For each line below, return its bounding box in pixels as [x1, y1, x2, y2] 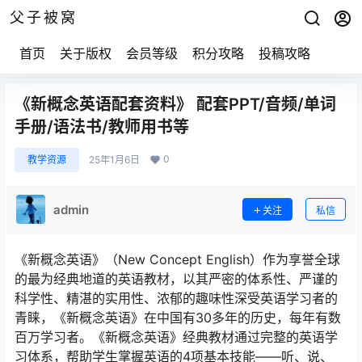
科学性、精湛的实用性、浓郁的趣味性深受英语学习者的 [15, 290, 338, 306]
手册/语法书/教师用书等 [15, 117, 189, 137]
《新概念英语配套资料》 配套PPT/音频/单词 [15, 95, 336, 114]
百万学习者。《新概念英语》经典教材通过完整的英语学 [15, 329, 338, 345]
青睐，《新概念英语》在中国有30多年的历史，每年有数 [15, 309, 341, 326]
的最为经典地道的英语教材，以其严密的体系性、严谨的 [15, 271, 338, 287]
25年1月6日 [89, 154, 140, 166]
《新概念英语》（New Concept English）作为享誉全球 [15, 251, 340, 267]
